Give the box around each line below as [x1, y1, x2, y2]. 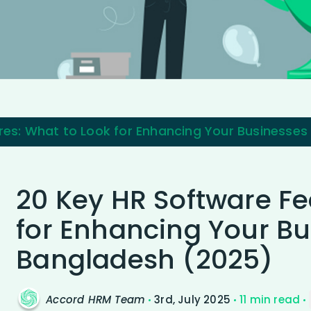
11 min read [239, 292, 301, 307]
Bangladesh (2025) [16, 240, 274, 278]
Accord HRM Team [46, 292, 146, 307]
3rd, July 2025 [154, 292, 230, 307]
